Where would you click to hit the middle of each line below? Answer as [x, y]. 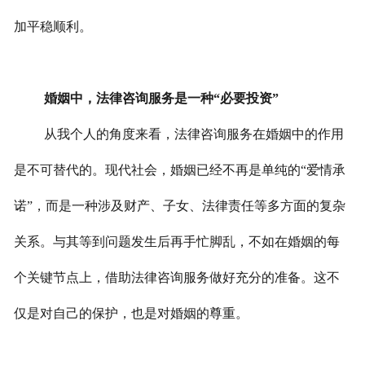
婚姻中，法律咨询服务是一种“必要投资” [161, 99]
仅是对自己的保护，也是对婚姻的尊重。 [131, 314]
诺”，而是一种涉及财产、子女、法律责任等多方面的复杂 [179, 206]
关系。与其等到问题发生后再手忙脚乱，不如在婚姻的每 [176, 242]
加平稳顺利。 [53, 27]
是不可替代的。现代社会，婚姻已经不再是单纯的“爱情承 [179, 170]
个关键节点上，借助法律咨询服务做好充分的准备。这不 [176, 278]
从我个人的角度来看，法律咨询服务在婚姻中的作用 [193, 134]
